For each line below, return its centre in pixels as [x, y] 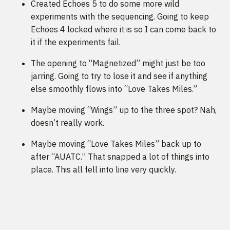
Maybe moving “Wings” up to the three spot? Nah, [124, 110]
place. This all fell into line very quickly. [103, 170]
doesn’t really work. [68, 123]
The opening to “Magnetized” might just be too [118, 63]
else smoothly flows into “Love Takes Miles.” [114, 89]
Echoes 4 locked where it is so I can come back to [123, 30]
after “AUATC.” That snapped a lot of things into [120, 157]
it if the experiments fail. [76, 42]
